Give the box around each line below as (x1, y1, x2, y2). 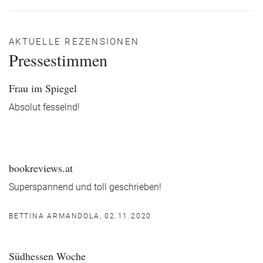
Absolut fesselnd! (9, 102, 80, 113)
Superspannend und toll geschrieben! (9, 182, 161, 193)
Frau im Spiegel (9, 81, 77, 95)
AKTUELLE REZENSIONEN (9, 36, 139, 47)
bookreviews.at (9, 161, 73, 175)
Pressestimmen (9, 49, 107, 71)
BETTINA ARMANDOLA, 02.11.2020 (9, 212, 152, 220)
